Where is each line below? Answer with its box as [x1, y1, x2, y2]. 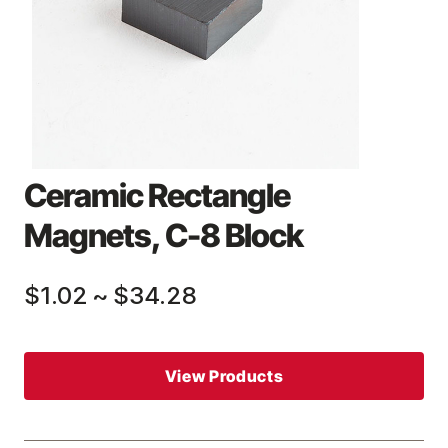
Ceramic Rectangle [24, 176, 290, 215]
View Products [164, 366, 284, 386]
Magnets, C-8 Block [24, 216, 303, 255]
